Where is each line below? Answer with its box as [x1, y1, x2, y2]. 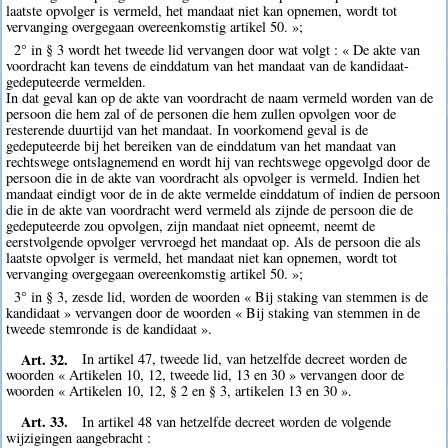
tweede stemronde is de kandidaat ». [6, 319, 213, 339]
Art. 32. [20, 348, 68, 370]
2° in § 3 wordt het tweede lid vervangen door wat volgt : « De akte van [13, 39, 420, 59]
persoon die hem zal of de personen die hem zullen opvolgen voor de [6, 103, 397, 123]
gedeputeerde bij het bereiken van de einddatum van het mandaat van [6, 135, 397, 155]
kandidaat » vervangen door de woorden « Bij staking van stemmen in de [6, 303, 421, 323]
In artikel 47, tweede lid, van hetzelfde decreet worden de [82, 349, 408, 369]
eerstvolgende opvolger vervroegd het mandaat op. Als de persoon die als [6, 231, 422, 251]
